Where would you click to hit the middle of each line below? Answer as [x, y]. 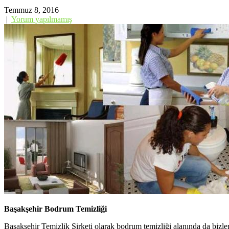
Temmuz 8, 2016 [31, 10]
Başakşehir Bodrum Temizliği [55, 209]
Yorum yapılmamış [42, 19]
